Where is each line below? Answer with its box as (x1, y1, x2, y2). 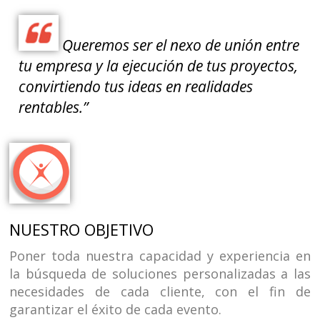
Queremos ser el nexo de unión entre (59, 34, 300, 55)
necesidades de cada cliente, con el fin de (9, 282, 311, 300)
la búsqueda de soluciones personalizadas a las (9, 264, 311, 282)
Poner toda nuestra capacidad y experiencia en (9, 246, 311, 264)
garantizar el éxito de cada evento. (9, 300, 222, 318)
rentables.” (19, 96, 89, 117)
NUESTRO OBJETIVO (9, 218, 154, 240)
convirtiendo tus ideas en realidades (19, 76, 254, 96)
